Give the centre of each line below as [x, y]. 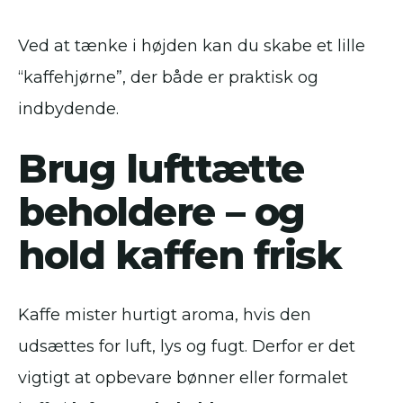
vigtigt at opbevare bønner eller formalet [183, 378]
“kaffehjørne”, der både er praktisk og [168, 77]
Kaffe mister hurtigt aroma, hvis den [165, 315]
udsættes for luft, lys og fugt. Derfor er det [187, 346]
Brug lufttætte [161, 169]
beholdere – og [161, 212]
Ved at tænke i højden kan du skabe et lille [192, 46]
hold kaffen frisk [180, 255]
